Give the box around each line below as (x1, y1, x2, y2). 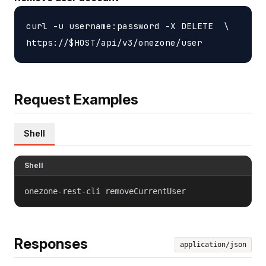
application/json (180, 240, 246, 249)
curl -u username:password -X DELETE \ (26, 20, 229, 31)
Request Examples (14, 90, 138, 108)
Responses (14, 235, 88, 252)
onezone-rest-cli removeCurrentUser (24, 186, 186, 196)
